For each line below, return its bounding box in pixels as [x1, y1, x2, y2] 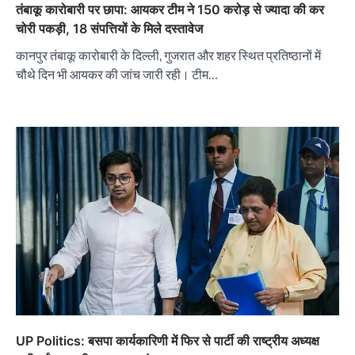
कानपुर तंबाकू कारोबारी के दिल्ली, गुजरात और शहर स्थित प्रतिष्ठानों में [16, 48, 321, 63]
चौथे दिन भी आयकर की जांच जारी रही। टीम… [16, 67, 218, 82]
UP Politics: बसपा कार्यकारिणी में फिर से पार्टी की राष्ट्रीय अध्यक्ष [16, 333, 319, 349]
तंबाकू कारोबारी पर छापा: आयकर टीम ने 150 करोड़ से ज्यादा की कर [16, 2, 324, 18]
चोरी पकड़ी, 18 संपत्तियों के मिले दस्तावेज [16, 21, 203, 37]
